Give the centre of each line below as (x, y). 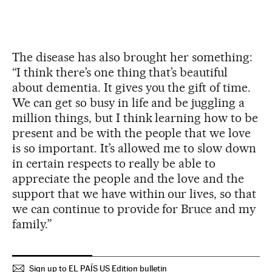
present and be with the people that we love (132, 133)
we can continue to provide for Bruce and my (134, 209)
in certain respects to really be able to (114, 163)
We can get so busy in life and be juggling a (129, 102)
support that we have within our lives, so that (134, 193)
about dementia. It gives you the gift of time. (132, 87)
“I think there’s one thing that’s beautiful (120, 72)
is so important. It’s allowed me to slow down (134, 148)
